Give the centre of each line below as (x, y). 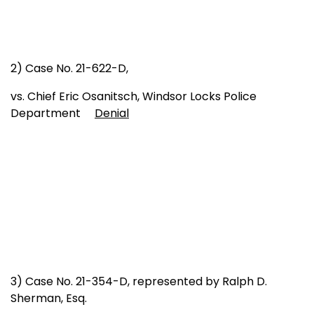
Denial (112, 113)
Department (53, 113)
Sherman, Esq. (49, 298)
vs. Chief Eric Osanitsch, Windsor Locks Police (134, 96)
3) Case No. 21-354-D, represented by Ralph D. (139, 281)
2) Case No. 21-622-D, (69, 68)
